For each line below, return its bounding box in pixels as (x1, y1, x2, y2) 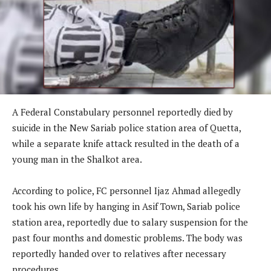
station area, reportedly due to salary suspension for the (12, 216, 248, 229)
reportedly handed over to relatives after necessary (12, 247, 226, 260)
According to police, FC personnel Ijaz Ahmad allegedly (12, 184, 241, 197)
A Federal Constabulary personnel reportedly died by (12, 106, 233, 119)
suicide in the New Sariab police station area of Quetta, (12, 122, 241, 134)
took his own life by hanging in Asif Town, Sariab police (12, 200, 240, 213)
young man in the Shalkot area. (12, 153, 142, 166)
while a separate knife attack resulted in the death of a (12, 137, 240, 150)
